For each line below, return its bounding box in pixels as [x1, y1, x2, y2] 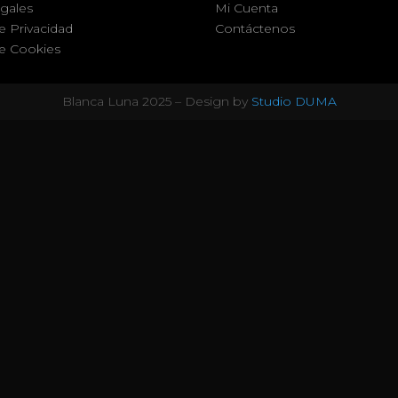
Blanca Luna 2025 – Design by [61, 92, 251, 109]
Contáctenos [214, 20, 295, 36]
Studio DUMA [251, 92, 337, 109]
